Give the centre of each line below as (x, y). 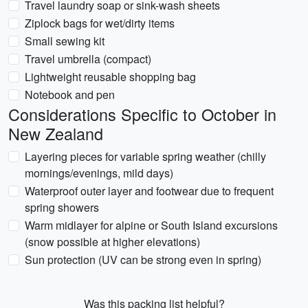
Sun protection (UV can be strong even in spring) (143, 260)
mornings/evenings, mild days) (99, 173)
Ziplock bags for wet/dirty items (100, 23)
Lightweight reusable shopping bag (110, 77)
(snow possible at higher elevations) (112, 242)
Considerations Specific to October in (142, 114)
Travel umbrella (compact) (88, 59)
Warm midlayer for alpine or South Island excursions (151, 225)
